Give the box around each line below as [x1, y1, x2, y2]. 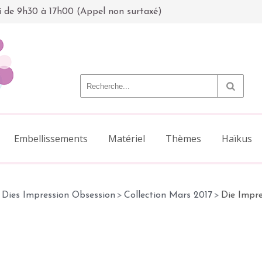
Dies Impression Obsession [2, 191, 115, 200]
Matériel [108, 132, 145, 145]
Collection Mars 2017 [124, 191, 212, 200]
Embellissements [14, 132, 88, 145]
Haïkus [222, 132, 252, 145]
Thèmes [166, 132, 201, 145]
